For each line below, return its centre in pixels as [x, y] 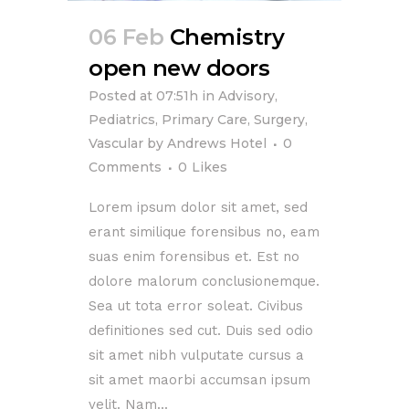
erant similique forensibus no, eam [204, 232]
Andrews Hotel [217, 143]
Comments [125, 167]
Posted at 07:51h [143, 96]
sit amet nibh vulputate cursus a [196, 355]
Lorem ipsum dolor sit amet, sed [198, 207]
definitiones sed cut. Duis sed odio [201, 330]
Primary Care [204, 120]
